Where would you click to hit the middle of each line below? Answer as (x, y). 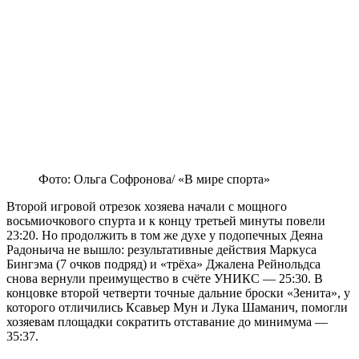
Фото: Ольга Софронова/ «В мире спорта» (154, 179)
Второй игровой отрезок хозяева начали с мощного (147, 207)
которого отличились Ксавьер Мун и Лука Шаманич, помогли (177, 308)
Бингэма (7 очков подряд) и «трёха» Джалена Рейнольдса (163, 264)
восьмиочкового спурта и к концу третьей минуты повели (166, 221)
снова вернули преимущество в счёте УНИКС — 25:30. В (165, 279)
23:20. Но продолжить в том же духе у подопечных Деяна (165, 236)
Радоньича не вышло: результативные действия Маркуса (161, 250)
